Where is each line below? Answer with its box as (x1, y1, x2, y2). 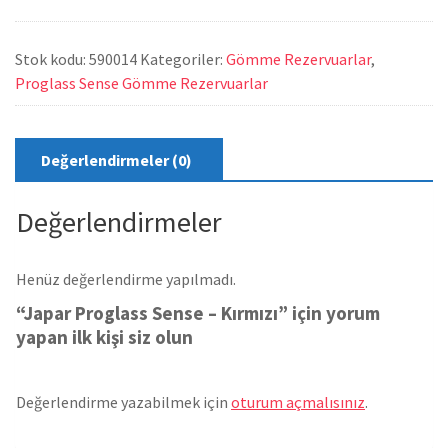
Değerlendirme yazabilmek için (16, 392, 231, 413)
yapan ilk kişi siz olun (16, 325, 193, 350)
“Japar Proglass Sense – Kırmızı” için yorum (16, 301, 380, 326)
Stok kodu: (15, 49, 89, 70)
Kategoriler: (140, 49, 226, 70)
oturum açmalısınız (231, 392, 365, 413)
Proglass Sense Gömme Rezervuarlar (15, 73, 268, 94)
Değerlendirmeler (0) (41, 150, 192, 171)
